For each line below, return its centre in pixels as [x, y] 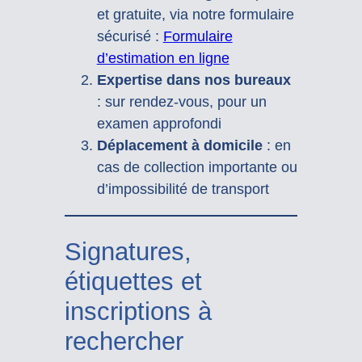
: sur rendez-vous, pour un [181, 101]
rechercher [124, 342]
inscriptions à [138, 312]
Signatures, [128, 252]
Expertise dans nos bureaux [194, 80]
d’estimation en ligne [163, 58]
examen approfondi [159, 123]
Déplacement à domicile [179, 145]
